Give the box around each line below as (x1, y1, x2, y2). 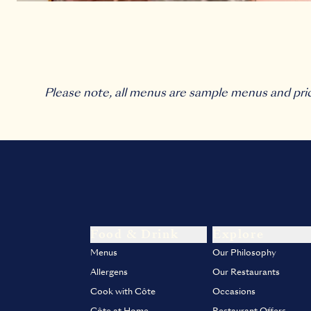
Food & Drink (90, 226, 179, 242)
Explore (212, 226, 264, 242)
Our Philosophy (212, 246, 276, 259)
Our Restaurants (212, 266, 280, 278)
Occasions (212, 285, 255, 298)
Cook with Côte (90, 285, 155, 298)
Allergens (90, 266, 128, 278)
